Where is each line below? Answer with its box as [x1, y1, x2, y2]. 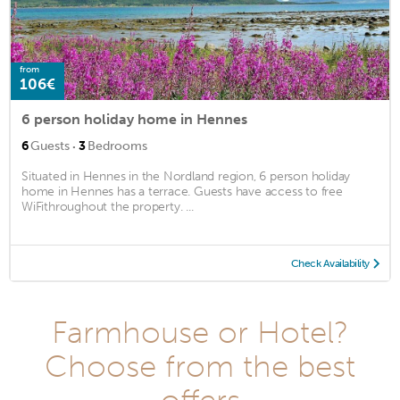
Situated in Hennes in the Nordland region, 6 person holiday [21, 168, 351, 184]
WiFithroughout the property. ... [21, 198, 194, 214]
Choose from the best [45, 346, 355, 385]
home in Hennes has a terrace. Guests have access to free [21, 183, 343, 199]
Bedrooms [87, 137, 147, 154]
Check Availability [290, 256, 370, 270]
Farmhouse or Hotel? [52, 312, 348, 351]
